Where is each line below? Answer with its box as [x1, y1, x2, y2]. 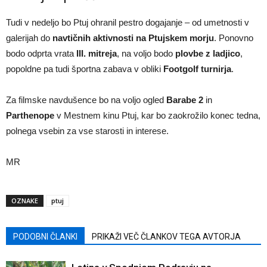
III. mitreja [76, 48, 117, 58]
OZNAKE [11, 195, 38, 205]
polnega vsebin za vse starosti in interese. [6, 125, 169, 136]
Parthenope [6, 110, 54, 120]
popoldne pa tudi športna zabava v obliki [6, 63, 163, 74]
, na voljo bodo [117, 48, 175, 58]
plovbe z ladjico [175, 48, 240, 58]
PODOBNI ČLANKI [13, 231, 77, 241]
